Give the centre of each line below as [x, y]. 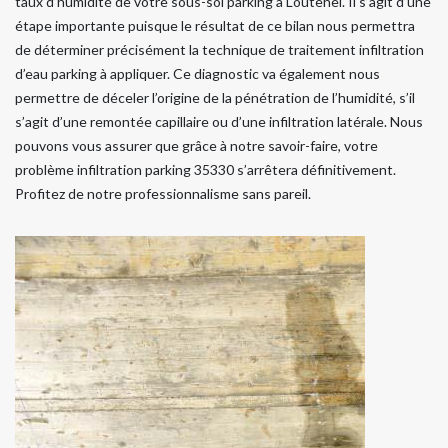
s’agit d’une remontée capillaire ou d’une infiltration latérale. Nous [219, 122]
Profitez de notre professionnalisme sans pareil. [163, 194]
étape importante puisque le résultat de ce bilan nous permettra [215, 26]
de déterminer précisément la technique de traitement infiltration [219, 50]
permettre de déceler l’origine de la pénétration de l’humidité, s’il [215, 98]
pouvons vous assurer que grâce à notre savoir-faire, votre [196, 146]
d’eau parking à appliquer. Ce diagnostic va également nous [197, 74]
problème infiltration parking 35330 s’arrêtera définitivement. [205, 170]
